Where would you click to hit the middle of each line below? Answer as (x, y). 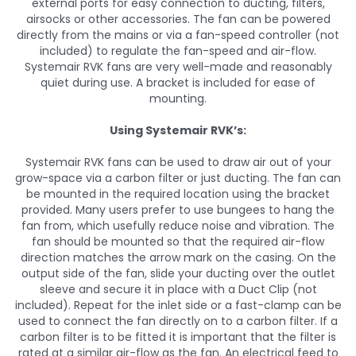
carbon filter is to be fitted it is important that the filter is (178, 337)
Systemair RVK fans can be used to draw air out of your (178, 162)
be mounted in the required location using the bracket (178, 194)
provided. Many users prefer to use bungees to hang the (178, 210)
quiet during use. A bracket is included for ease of (178, 83)
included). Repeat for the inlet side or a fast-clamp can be (178, 305)
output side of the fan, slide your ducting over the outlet (178, 273)
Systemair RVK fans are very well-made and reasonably (178, 67)
